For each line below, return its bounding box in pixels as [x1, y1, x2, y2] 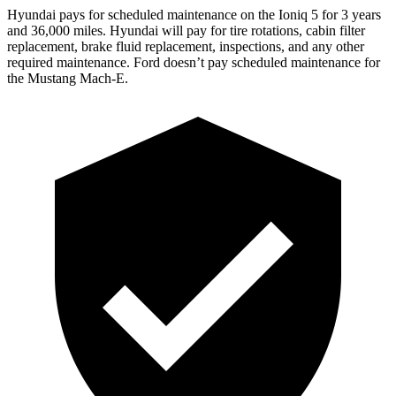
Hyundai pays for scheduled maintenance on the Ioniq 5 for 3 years [7, 6, 381, 22]
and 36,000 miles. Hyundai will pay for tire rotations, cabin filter [7, 22, 365, 38]
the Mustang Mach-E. [7, 70, 128, 86]
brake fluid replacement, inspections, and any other [78, 38, 364, 54]
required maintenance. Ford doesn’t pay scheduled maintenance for [7, 54, 380, 70]
